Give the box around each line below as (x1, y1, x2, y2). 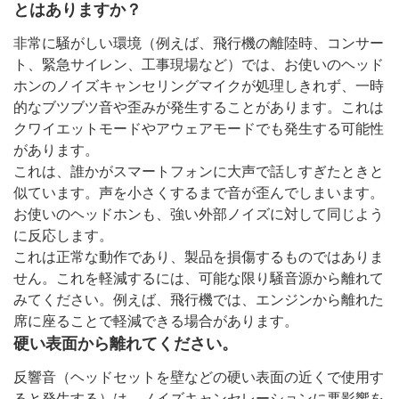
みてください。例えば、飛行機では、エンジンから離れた (13, 291, 384, 307)
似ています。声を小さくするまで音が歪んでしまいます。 (13, 184, 384, 200)
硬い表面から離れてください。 (13, 334, 238, 353)
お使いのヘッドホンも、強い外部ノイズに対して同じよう (13, 206, 384, 222)
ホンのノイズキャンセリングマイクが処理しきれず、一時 (13, 77, 384, 94)
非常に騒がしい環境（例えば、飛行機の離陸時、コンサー (13, 35, 384, 51)
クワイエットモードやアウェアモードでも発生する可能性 (13, 120, 384, 136)
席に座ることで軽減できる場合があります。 (13, 313, 298, 329)
